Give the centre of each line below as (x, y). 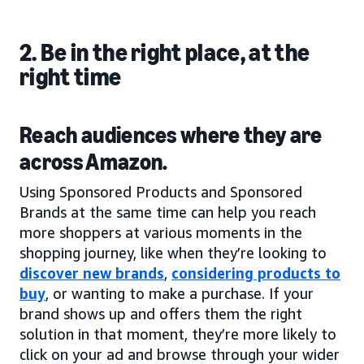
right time (71, 77)
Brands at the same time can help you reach (168, 212)
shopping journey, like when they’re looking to (173, 252)
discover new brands (92, 273)
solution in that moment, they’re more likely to (178, 334)
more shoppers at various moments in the (161, 232)
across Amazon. (94, 162)
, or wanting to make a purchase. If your (180, 293)
